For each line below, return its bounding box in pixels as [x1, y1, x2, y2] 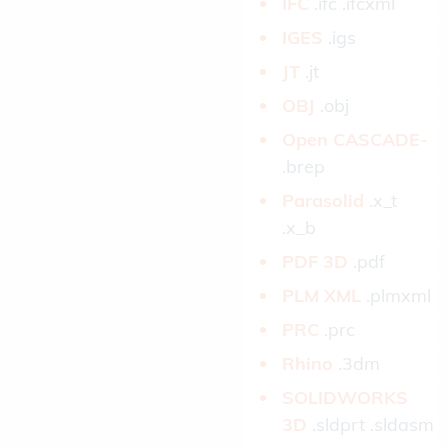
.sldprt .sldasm [312, 413, 434, 437]
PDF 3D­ [282, 250, 353, 274]
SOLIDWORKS [282, 386, 408, 410]
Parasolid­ [282, 189, 369, 213]
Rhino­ [282, 352, 338, 376]
